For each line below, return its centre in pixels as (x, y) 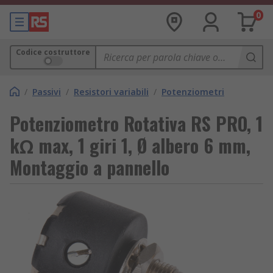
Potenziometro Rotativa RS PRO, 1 (136, 123)
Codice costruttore (53, 52)
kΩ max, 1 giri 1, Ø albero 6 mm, (130, 145)
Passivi (47, 92)
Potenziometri (193, 92)
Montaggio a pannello (90, 167)
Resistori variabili (111, 92)
